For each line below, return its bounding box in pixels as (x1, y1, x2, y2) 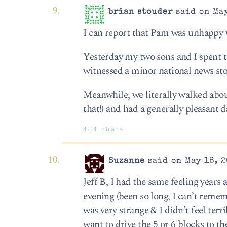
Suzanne (108, 157, 145, 166)
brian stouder (108, 8, 173, 17)
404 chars (83, 126, 125, 133)
